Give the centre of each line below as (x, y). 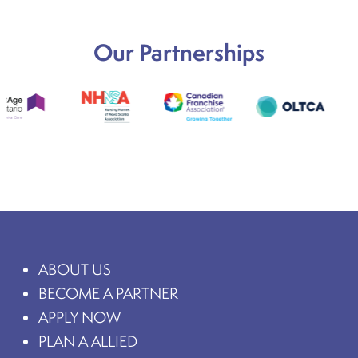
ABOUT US (75, 269)
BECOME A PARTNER (108, 293)
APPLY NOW (80, 317)
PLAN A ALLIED (88, 341)
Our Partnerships (179, 52)
